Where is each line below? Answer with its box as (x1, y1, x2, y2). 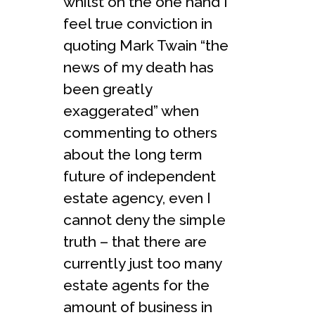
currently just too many (63, 254, 221, 272)
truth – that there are (63, 232, 207, 250)
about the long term (63, 145, 202, 163)
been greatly (63, 79, 152, 98)
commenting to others (63, 123, 217, 141)
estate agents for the (63, 276, 210, 294)
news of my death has (63, 58, 214, 76)
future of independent (63, 167, 216, 185)
